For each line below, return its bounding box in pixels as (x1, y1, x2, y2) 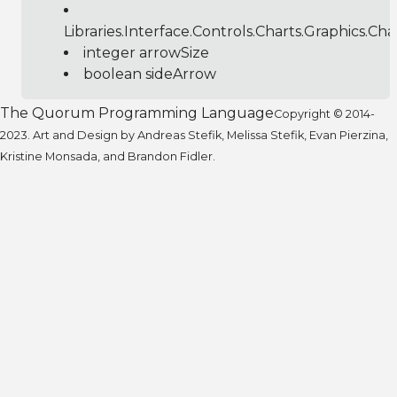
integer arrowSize (83, 43, 209, 61)
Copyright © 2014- (274, 106, 375, 121)
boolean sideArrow (83, 65, 216, 82)
